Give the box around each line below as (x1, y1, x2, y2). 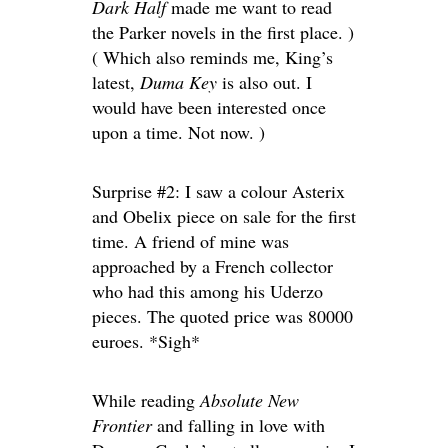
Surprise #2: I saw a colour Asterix (92, 178, 345, 203)
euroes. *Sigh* (92, 328, 200, 353)
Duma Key (140, 69, 217, 94)
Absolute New (200, 387, 299, 412)
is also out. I (217, 69, 312, 94)
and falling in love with (152, 412, 325, 437)
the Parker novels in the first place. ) (92, 19, 354, 44)
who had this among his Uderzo (92, 278, 323, 303)
